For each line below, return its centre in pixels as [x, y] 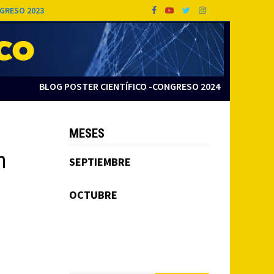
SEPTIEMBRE [100, 162]
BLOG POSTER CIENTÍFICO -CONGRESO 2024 [130, 86]
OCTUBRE [93, 195]
